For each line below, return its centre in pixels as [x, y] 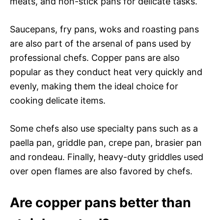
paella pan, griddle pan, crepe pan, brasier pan [106, 142]
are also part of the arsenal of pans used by [100, 43]
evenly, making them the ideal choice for [94, 86]
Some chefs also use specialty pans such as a [104, 128]
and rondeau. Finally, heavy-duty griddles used [107, 157]
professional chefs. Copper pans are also [95, 57]
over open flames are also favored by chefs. [101, 171]
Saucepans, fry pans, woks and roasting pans [104, 29]
